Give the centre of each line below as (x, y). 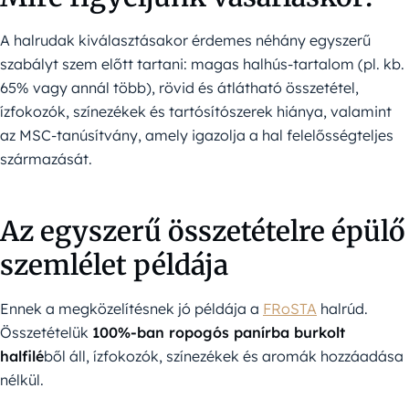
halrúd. (342, 309)
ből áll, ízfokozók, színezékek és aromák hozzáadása (224, 357)
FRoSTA (290, 309)
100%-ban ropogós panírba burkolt (219, 333)
